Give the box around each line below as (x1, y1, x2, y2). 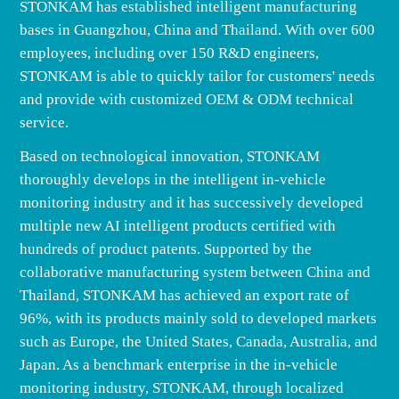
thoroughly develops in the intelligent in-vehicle (20, 170, 327, 188)
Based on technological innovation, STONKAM (20, 147, 321, 165)
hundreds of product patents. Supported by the (20, 240, 313, 257)
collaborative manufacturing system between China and (20, 263, 371, 281)
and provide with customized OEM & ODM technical (20, 90, 354, 108)
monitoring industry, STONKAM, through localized (20, 379, 345, 396)
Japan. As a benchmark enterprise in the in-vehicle (20, 355, 338, 373)
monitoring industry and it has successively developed (20, 193, 364, 211)
